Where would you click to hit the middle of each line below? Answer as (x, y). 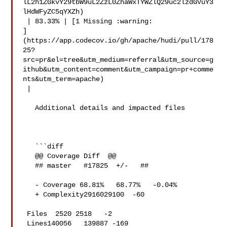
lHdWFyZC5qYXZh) (53, 12)
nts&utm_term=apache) (64, 79)
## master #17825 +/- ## (29, 166)
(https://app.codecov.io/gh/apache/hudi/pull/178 (118, 41)
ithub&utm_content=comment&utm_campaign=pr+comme (118, 69)
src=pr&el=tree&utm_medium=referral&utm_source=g (118, 60)
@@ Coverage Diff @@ (29, 156)
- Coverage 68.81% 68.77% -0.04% (29, 185)
